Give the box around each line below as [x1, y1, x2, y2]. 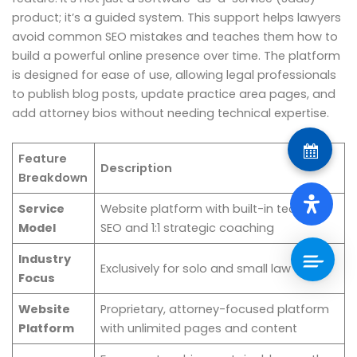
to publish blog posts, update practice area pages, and [12, 85, 335, 102]
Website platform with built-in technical [100, 201, 331, 218]
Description [100, 160, 173, 177]
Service [18, 201, 65, 218]
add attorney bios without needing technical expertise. [12, 104, 329, 121]
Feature [18, 151, 68, 167]
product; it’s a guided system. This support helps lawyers [12, 9, 341, 25]
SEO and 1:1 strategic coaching [100, 220, 275, 237]
